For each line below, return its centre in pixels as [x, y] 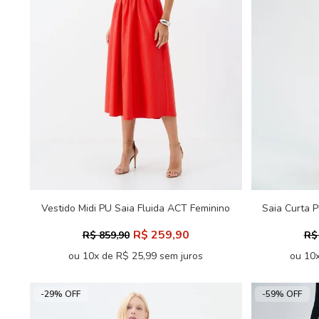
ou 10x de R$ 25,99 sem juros [136, 256]
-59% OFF [282, 294]
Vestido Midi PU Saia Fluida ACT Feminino [136, 208]
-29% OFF [61, 294]
